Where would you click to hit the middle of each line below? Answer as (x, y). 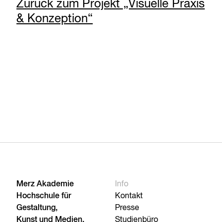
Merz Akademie (45, 185)
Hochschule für (44, 196)
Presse (127, 208)
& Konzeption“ (55, 19)
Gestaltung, (37, 208)
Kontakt (129, 196)
